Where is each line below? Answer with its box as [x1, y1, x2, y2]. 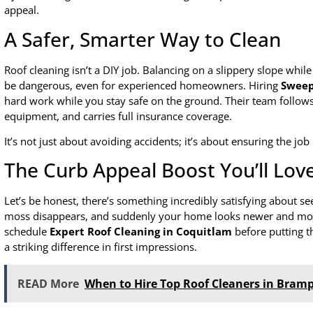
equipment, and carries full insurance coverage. [4, 108, 232, 123]
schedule [4, 224, 50, 239]
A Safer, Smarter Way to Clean [4, 25, 281, 52]
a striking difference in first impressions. [4, 240, 197, 254]
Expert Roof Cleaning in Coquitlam [50, 224, 232, 239]
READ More [17, 275, 79, 291]
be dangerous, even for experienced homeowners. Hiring [4, 78, 281, 92]
